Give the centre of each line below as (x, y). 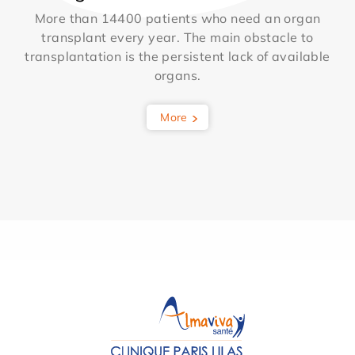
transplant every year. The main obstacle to (177, 38)
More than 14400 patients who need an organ (177, 19)
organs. (177, 76)
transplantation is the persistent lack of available (177, 57)
